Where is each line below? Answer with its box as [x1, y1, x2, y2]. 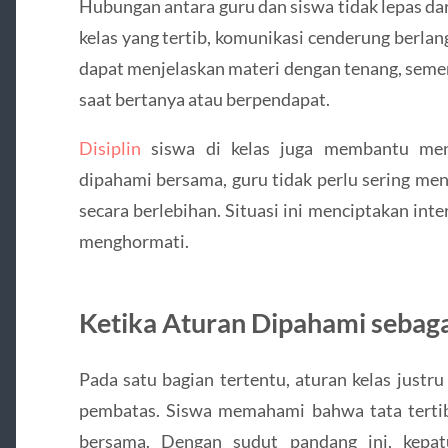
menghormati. [78, 230, 189, 253]
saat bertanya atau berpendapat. [78, 87, 330, 110]
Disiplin [78, 137, 141, 160]
